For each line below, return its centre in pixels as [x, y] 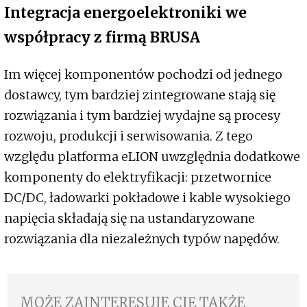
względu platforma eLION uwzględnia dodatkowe [152, 157]
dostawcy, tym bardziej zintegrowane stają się [140, 95]
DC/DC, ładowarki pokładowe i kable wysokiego [147, 198]
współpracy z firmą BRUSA [102, 38]
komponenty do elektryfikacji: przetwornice [138, 177]
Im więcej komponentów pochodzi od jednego [143, 75]
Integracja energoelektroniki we [125, 13]
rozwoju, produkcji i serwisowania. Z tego [128, 136]
